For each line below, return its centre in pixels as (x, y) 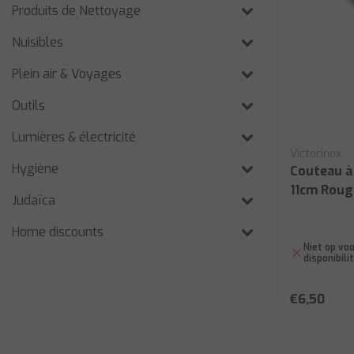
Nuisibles (38, 42)
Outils (28, 105)
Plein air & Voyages (67, 74)
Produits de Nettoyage (76, 11)
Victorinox (316, 154)
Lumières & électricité (74, 137)
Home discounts (58, 232)
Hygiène (35, 169)
